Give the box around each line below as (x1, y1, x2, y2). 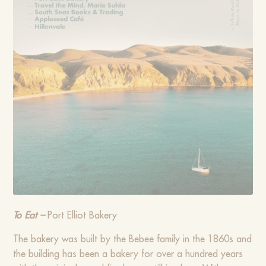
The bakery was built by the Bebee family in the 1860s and (13, 234, 252, 244)
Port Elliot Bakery (47, 210, 118, 220)
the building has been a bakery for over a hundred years (13, 249, 243, 259)
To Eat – (13, 210, 48, 220)
